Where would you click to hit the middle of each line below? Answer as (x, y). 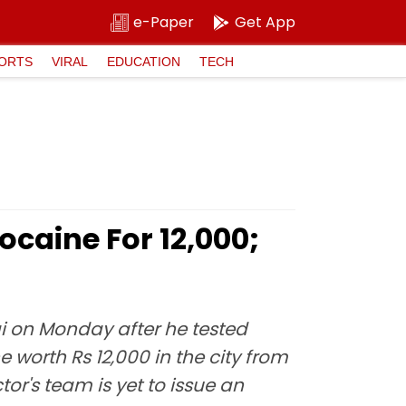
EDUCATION (144, 61)
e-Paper (164, 22)
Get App (265, 22)
